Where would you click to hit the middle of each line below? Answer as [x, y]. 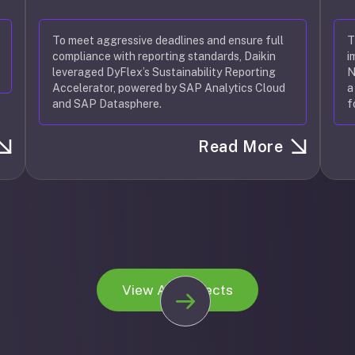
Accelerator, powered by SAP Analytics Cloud [169, 88]
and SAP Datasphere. [107, 104]
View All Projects [177, 290]
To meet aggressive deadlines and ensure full [168, 40]
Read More [241, 147]
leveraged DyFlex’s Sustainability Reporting [164, 72]
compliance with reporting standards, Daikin [164, 56]
